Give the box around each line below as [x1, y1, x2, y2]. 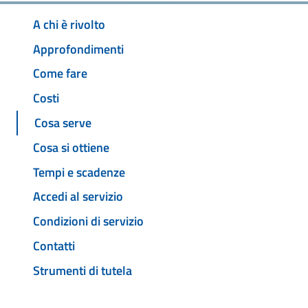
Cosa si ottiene [33, 137, 109, 157]
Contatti [33, 236, 75, 255]
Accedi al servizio [33, 187, 123, 206]
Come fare [33, 64, 87, 83]
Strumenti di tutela [33, 261, 132, 280]
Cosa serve [34, 113, 91, 133]
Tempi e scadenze [33, 162, 125, 181]
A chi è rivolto [33, 14, 105, 34]
